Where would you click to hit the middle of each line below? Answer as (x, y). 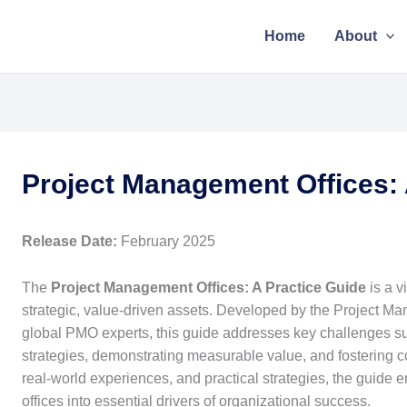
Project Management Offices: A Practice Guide (208, 287)
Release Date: (69, 241)
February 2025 (166, 241)
